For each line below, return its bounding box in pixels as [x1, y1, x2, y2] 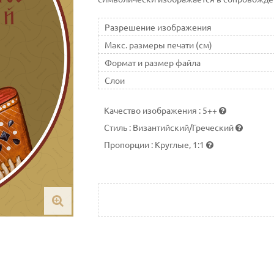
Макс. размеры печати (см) [104, 39, 212, 50]
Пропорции [103, 138, 151, 150]
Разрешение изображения [104, 21, 212, 32]
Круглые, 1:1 [154, 138, 206, 150]
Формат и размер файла [104, 56, 201, 68]
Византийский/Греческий [132, 121, 235, 133]
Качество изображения [103, 104, 199, 116]
